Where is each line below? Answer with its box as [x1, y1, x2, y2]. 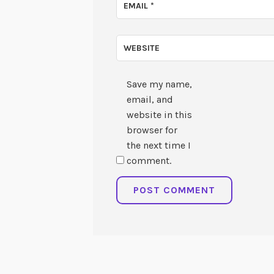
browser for [127, 124, 178, 136]
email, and [127, 94, 174, 106]
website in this [127, 109, 193, 121]
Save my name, [127, 78, 193, 91]
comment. [127, 155, 172, 167]
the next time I [127, 139, 191, 152]
